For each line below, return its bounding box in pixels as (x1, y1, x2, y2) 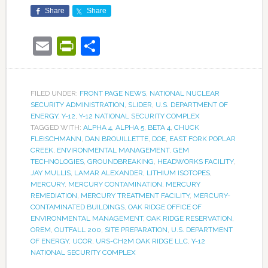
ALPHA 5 (115, 123, 144, 132)
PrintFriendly (75, 34, 186, 57)
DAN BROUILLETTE (84, 134, 148, 143)
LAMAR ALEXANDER (74, 168, 143, 177)
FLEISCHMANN (30, 134, 81, 143)
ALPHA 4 (83, 123, 112, 132)
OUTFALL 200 (54, 225, 101, 234)
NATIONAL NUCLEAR (149, 89, 220, 98)
